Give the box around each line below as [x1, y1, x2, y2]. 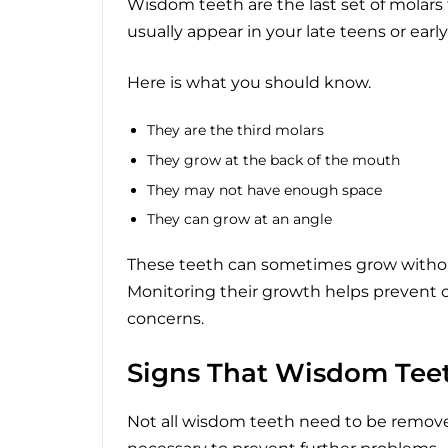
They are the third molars [147, 120, 324, 139]
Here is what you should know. [127, 72, 371, 92]
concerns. [127, 309, 204, 329]
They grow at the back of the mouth [147, 150, 400, 169]
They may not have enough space [147, 180, 382, 199]
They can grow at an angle [147, 210, 332, 229]
